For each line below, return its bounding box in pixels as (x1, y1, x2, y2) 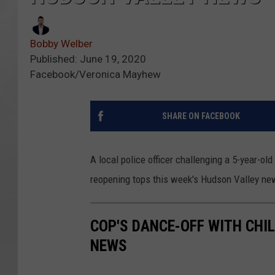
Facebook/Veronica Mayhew (30, 68, 161, 81)
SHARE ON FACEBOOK (161, 111, 240, 122)
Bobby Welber (30, 37, 93, 50)
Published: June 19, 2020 (30, 53, 146, 66)
